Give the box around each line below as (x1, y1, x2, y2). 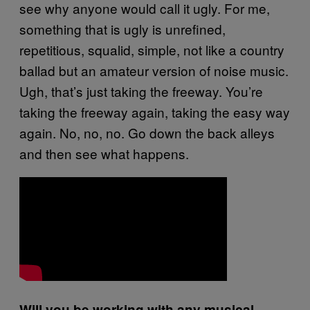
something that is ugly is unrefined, (19, 19, 226, 38)
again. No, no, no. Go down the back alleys (19, 122, 275, 142)
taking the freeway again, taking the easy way (19, 102, 290, 121)
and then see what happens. (19, 143, 189, 163)
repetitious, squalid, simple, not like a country (19, 39, 284, 59)
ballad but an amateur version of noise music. (19, 60, 289, 80)
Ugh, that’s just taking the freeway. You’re (19, 81, 263, 100)
